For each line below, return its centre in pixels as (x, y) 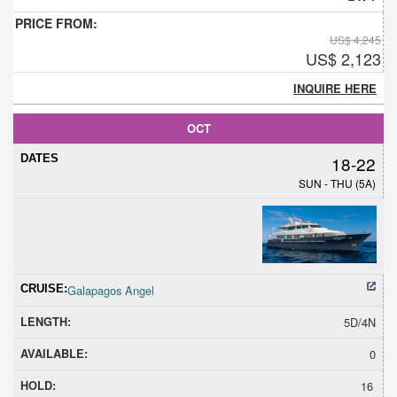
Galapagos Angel (111, 290)
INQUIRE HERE (335, 88)
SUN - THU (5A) (337, 183)
